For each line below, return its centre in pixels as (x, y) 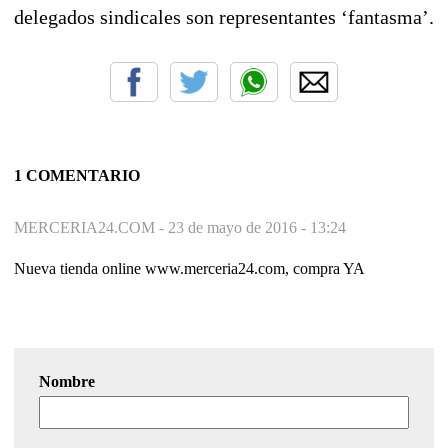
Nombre (67, 381)
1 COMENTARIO (77, 175)
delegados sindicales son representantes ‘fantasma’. (224, 16)
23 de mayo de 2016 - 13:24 (257, 227)
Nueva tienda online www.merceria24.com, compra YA (189, 268)
